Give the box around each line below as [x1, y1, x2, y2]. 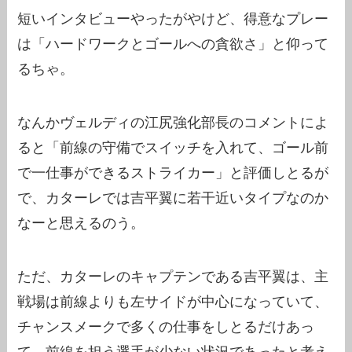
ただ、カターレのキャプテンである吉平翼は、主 [17, 268, 329, 284]
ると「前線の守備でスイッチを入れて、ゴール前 [17, 139, 329, 156]
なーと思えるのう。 [17, 214, 145, 231]
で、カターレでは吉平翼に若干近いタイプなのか [17, 189, 329, 206]
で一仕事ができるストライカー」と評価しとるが [17, 164, 329, 181]
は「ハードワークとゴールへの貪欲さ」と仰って [17, 36, 329, 53]
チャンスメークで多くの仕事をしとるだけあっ [17, 318, 315, 335]
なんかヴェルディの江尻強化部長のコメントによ [17, 114, 329, 130]
